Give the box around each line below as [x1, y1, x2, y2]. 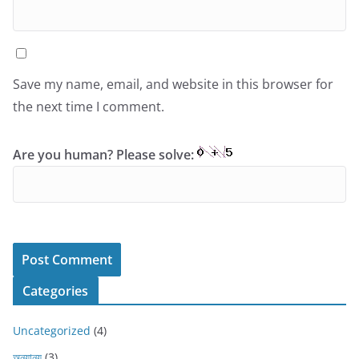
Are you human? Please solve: [13, 146, 197, 164]
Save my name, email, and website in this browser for [13, 75, 333, 94]
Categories [22, 282, 89, 301]
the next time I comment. [13, 98, 164, 116]
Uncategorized [13, 323, 91, 339]
